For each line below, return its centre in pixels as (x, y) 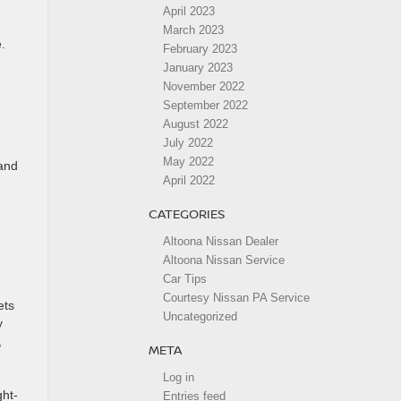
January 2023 (198, 68)
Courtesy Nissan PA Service (236, 298)
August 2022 (196, 124)
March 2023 (193, 30)
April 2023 (189, 11)
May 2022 (188, 162)
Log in (179, 377)
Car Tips (185, 279)
